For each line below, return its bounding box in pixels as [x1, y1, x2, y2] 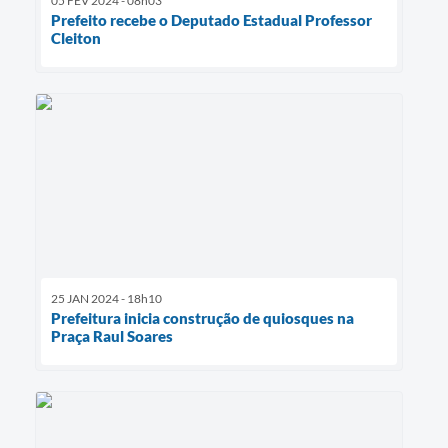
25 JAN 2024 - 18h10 [51, 290, 162, 306]
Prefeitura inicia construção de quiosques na [51, 308, 354, 327]
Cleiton [51, 28, 101, 47]
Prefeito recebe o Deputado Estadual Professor [51, 10, 372, 29]
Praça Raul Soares [51, 326, 173, 345]
